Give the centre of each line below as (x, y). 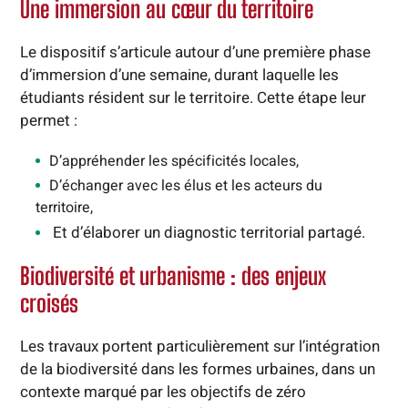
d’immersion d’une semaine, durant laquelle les (179, 76)
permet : (50, 121)
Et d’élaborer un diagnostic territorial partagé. (212, 233)
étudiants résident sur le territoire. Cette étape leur (193, 98)
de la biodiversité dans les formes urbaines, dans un (197, 370)
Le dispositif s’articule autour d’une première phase (195, 53)
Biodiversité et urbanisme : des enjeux (173, 276)
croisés (51, 304)
